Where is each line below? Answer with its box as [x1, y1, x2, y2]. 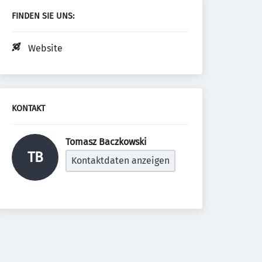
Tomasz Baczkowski [65, 136, 149, 147]
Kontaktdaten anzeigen [71, 155, 170, 166]
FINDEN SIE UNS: [12, 11, 74, 21]
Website [28, 43, 63, 54]
